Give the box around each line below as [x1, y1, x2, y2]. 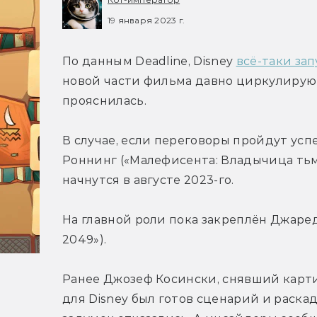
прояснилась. [62, 94, 146, 108]
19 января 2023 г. [108, 14, 185, 25]
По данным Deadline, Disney [62, 54, 236, 69]
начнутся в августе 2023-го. [62, 173, 234, 188]
